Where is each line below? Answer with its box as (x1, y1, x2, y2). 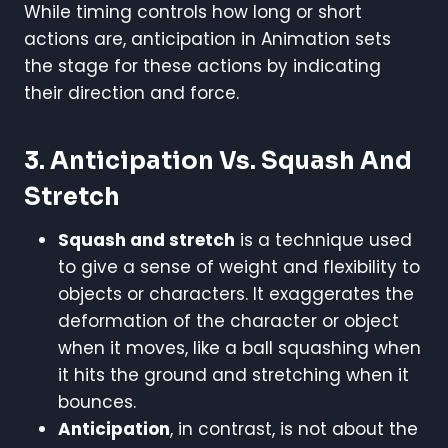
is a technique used (235, 227, 412, 252)
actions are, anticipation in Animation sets (24, 26, 391, 51)
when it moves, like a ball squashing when (58, 335, 421, 360)
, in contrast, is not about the (170, 416, 418, 441)
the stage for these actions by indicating (24, 53, 381, 78)
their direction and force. (24, 80, 239, 105)
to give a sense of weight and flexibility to (58, 254, 420, 279)
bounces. (58, 389, 136, 414)
